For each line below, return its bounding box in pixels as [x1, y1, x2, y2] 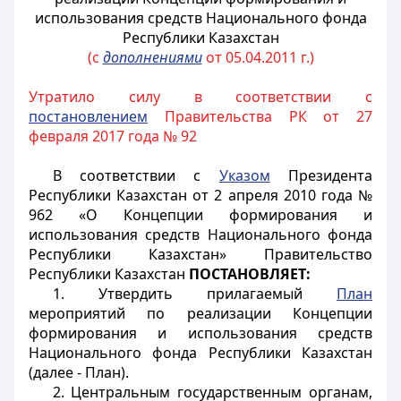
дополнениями [102, 47, 202, 67]
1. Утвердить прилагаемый [52, 284, 337, 303]
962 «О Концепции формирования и [29, 205, 372, 225]
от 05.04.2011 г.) [201, 47, 314, 67]
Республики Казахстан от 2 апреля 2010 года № [29, 185, 372, 205]
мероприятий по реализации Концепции [29, 303, 372, 323]
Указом [218, 166, 270, 185]
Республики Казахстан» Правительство [29, 244, 372, 264]
